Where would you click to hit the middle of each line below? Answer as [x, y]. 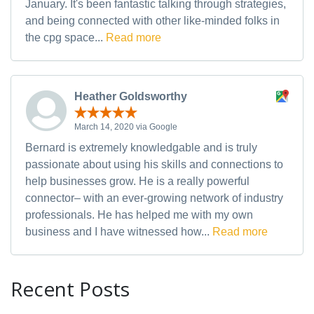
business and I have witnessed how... [119, 231]
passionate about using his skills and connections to [154, 164]
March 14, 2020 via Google [126, 127]
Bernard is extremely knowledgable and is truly [141, 147]
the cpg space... [66, 38]
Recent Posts [70, 288]
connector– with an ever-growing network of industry [154, 198]
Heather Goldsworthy [131, 97]
